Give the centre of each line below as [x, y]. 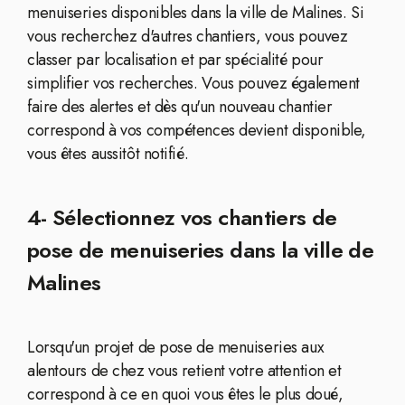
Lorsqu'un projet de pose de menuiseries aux [176, 347]
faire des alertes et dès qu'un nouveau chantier [180, 107]
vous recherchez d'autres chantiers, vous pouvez [188, 36]
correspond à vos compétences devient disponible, [197, 130]
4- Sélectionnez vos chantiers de [182, 217]
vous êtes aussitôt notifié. [108, 154]
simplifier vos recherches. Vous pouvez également [193, 83]
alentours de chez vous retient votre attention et [184, 371]
